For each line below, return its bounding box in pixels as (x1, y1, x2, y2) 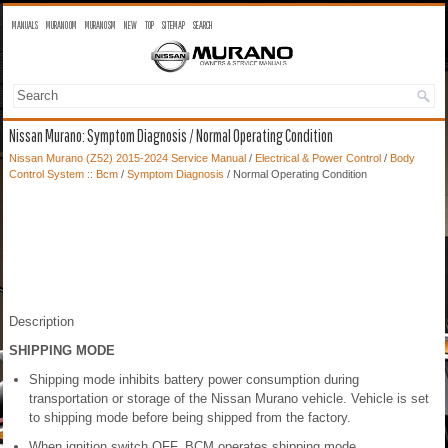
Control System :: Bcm (9, 168, 118, 181)
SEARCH (193, 19, 213, 31)
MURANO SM (85, 19, 116, 31)
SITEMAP (162, 19, 185, 31)
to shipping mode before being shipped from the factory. (29, 410, 351, 426)
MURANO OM (46, 19, 77, 31)
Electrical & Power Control (255, 152, 381, 165)
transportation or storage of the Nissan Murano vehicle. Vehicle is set (29, 391, 429, 407)
